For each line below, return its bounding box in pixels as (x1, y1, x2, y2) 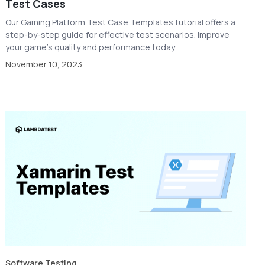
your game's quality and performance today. (5, 41, 177, 53)
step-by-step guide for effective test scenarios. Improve (5, 28, 230, 40)
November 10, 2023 (5, 58, 83, 70)
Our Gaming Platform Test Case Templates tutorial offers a (5, 16, 236, 28)
